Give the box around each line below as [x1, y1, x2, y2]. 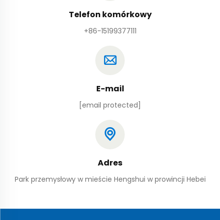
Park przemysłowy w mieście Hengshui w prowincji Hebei [14, 174, 206, 185]
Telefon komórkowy [68, 9, 152, 21]
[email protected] [79, 100, 141, 110]
